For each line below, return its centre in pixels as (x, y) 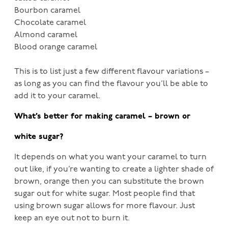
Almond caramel (46, 35)
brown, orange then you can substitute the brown (109, 181)
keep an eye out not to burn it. (72, 218)
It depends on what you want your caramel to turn (110, 157)
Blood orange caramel (56, 47)
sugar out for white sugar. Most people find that (105, 194)
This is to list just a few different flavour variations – (112, 72)
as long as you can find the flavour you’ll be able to (111, 84)
